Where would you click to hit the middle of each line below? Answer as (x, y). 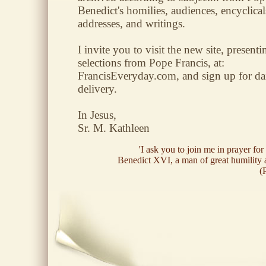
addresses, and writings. (132, 23)
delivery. (97, 89)
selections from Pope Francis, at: (151, 63)
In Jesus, (97, 115)
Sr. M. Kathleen (114, 128)
